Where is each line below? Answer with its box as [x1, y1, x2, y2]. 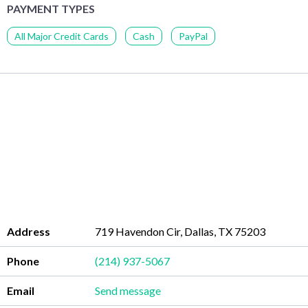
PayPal [179, 30, 208, 42]
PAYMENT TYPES [7, 1, 95, 15]
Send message [120, 283, 162, 297]
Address [7, 224, 50, 238]
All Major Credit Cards [14, 30, 109, 42]
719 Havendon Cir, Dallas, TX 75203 [95, 224, 266, 238]
